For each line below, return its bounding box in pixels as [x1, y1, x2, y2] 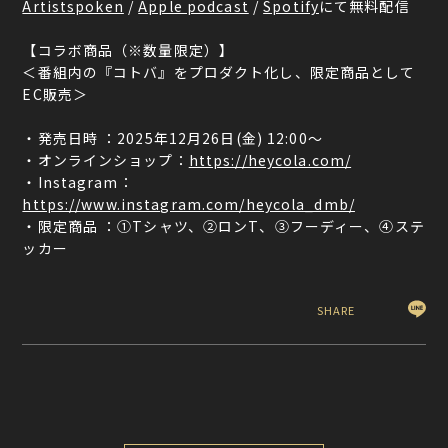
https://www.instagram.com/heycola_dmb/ [22, 194, 355, 215]
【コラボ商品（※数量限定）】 [22, 40, 235, 61]
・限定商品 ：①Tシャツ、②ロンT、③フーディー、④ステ [22, 216, 425, 237]
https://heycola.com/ [188, 150, 352, 171]
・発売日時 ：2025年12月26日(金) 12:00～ [22, 128, 323, 149]
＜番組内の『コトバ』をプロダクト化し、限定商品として [22, 62, 416, 83]
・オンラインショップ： [22, 150, 189, 171]
